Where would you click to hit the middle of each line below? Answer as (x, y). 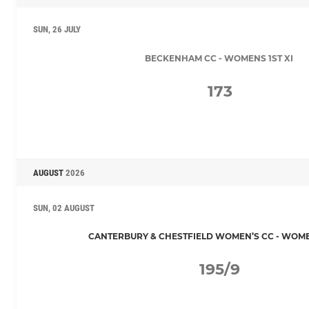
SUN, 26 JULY (57, 29)
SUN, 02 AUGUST (64, 208)
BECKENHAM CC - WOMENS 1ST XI (219, 58)
